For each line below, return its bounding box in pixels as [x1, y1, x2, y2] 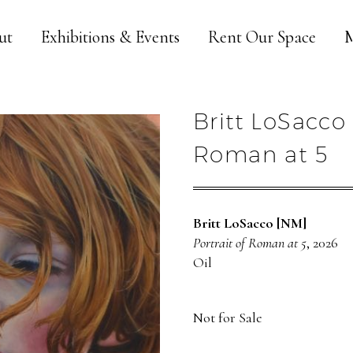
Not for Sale [193, 308, 262, 326]
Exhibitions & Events [41, 27, 180, 47]
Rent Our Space [208, 27, 316, 47]
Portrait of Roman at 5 [193, 234, 307, 251]
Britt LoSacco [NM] [193, 214, 307, 232]
